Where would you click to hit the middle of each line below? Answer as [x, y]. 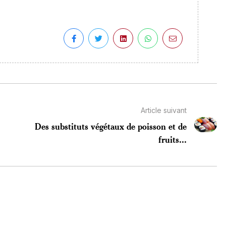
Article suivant [163, 110]
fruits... [172, 139]
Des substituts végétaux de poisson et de [110, 126]
